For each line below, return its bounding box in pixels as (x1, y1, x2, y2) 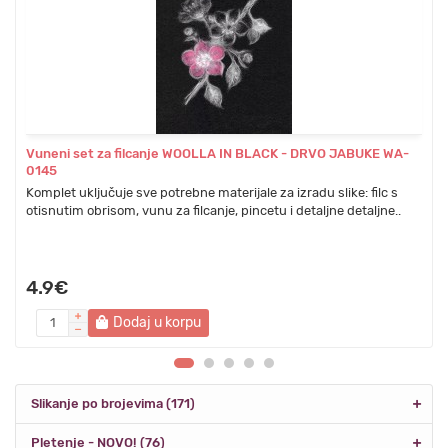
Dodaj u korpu (113, 313, 201, 331)
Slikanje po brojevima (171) (31, 395, 195, 411)
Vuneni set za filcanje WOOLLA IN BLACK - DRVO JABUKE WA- (26, 145, 409, 161)
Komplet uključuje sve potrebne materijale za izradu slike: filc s (26, 184, 398, 200)
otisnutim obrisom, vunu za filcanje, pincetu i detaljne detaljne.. (26, 202, 401, 218)
